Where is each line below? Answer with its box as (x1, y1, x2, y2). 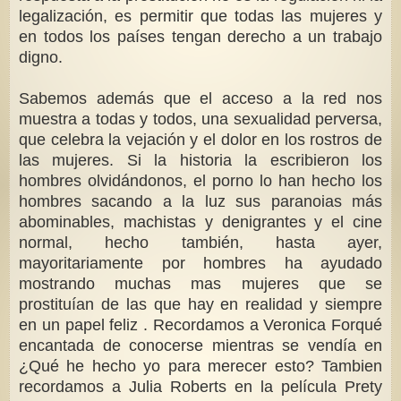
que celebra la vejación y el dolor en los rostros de (19, 131, 382, 149)
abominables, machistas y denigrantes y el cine (19, 213, 382, 232)
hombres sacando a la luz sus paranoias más (19, 192, 382, 211)
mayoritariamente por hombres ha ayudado (19, 254, 382, 273)
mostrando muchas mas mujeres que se (19, 275, 382, 294)
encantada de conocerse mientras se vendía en (19, 337, 382, 355)
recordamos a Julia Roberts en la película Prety (19, 378, 382, 397)
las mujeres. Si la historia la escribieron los (19, 151, 382, 170)
